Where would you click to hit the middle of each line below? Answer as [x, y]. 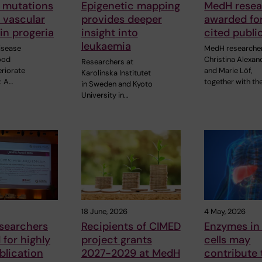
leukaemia [106, 46]
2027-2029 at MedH [130, 253]
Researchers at [107, 62]
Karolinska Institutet [116, 73]
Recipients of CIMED [131, 226]
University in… [104, 95]
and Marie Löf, [228, 71]
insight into [109, 33]
